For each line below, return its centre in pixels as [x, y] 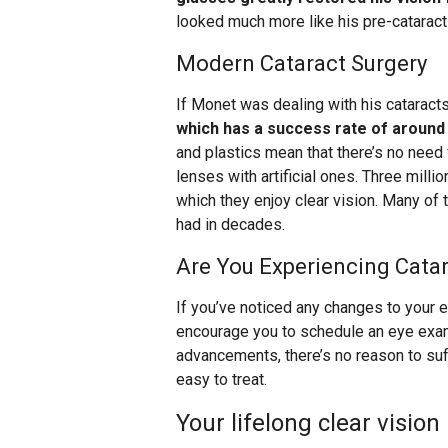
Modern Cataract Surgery [301, 64]
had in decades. [230, 225]
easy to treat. [221, 380]
